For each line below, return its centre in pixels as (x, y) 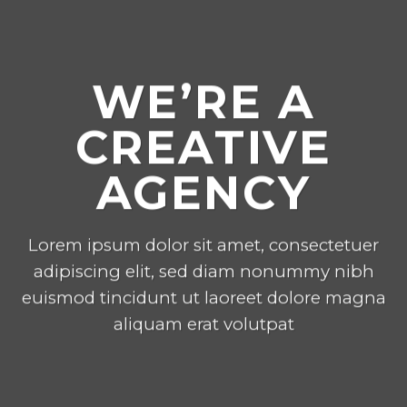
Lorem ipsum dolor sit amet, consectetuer (203, 245)
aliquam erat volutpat (203, 324)
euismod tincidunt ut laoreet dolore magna (203, 298)
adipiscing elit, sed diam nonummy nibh (203, 272)
